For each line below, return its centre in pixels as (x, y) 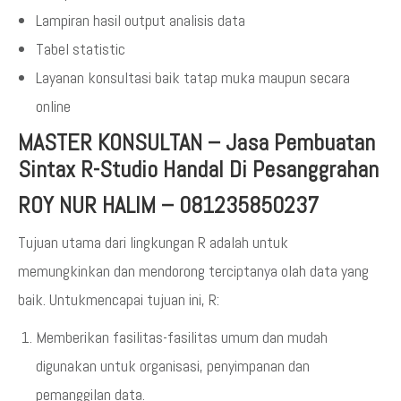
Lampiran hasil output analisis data (141, 20)
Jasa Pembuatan (300, 143)
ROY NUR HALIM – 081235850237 (168, 205)
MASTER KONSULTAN (110, 143)
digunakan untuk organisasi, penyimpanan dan (173, 366)
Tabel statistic (81, 49)
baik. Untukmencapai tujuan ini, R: (119, 299)
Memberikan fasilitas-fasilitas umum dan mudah (182, 337)
